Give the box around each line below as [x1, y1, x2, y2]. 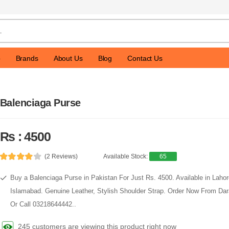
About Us [53, 54, 83, 62]
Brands [15, 54, 38, 62]
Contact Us [127, 54, 163, 62]
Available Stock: [103, 153, 150, 160]
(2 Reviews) [44, 153, 78, 160]
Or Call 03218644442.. [10, 200, 76, 208]
